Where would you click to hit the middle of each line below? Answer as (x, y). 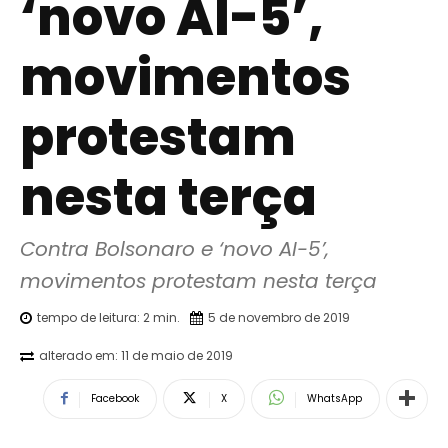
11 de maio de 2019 (177, 355)
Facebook (115, 398)
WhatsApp (334, 398)
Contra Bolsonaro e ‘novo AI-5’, (174, 249)
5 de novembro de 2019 (279, 317)
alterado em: (78, 355)
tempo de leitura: (90, 317)
